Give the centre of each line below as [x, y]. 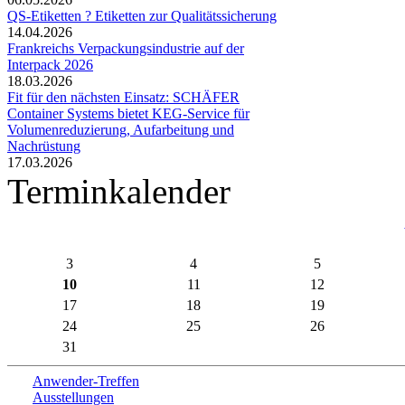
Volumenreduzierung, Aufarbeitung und [121, 129]
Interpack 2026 [50, 64]
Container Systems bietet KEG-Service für [128, 113]
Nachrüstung [44, 146]
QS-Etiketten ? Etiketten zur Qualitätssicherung [142, 15]
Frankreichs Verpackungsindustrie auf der [126, 48]
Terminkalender [119, 191]
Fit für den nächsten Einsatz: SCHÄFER [123, 97]
